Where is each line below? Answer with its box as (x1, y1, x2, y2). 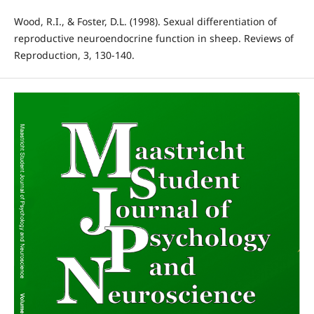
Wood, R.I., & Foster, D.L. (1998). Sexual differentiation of (13, 14, 277, 28)
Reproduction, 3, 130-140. (13, 48, 135, 62)
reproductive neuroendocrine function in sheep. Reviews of (13, 31, 294, 45)
